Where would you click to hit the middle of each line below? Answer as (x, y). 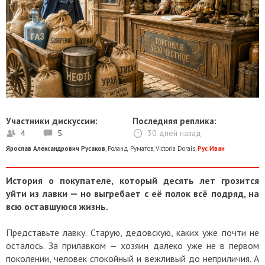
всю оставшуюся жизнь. (57, 206)
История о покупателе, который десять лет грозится (132, 180)
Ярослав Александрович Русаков (56, 148)
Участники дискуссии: (52, 121)
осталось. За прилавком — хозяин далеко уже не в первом (132, 245)
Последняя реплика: (174, 121)
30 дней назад (174, 133)
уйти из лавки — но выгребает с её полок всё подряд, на (132, 193)
